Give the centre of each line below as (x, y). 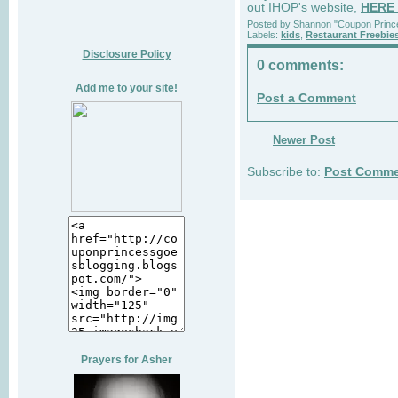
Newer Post (304, 140)
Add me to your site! (127, 87)
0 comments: (300, 64)
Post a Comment (306, 99)
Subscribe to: (286, 172)
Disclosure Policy (127, 53)
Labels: (264, 34)
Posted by (270, 24)
